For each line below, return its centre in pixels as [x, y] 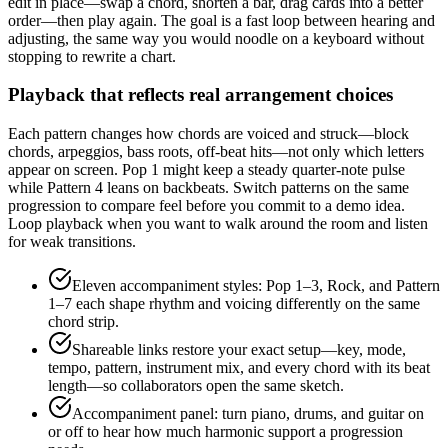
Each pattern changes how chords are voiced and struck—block [208, 134]
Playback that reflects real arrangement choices [200, 95]
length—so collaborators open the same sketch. [196, 386]
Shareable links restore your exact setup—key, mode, [239, 350]
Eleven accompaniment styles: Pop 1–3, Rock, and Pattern [256, 286]
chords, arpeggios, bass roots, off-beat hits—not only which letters [216, 152]
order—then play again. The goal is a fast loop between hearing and [221, 20]
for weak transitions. [72, 242]
